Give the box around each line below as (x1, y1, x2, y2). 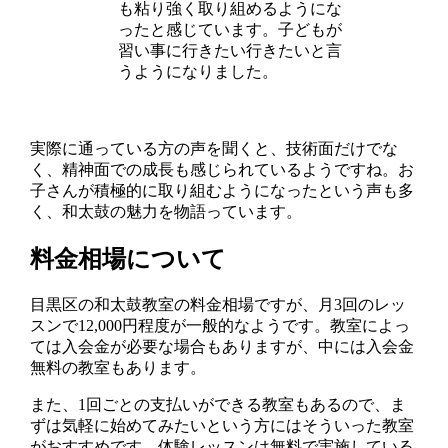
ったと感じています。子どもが (118, 20, 343, 38)
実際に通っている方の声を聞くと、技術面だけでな (30, 139, 399, 157)
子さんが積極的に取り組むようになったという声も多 (30, 181, 415, 199)
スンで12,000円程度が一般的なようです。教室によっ (30, 316, 411, 334)
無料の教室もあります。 (30, 358, 207, 376)
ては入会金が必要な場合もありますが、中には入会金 (30, 337, 415, 355)
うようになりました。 (118, 62, 279, 80)
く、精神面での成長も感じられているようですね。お (30, 160, 415, 178)
